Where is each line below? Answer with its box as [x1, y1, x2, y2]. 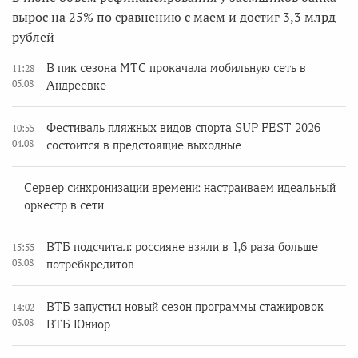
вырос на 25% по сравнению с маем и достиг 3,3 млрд [12, 8, 336, 26]
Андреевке [46, 79, 106, 93]
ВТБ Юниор [46, 318, 110, 332]
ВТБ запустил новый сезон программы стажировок [46, 300, 324, 314]
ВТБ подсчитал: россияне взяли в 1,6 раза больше [46, 241, 318, 254]
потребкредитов [46, 258, 134, 272]
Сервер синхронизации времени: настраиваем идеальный [24, 181, 336, 195]
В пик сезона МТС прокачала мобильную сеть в [46, 62, 306, 75]
